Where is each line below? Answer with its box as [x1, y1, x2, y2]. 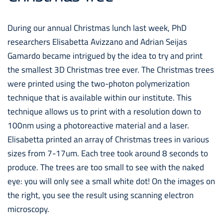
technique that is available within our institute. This [7, 91, 192, 104]
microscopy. [7, 203, 49, 215]
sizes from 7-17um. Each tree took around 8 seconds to [7, 147, 208, 159]
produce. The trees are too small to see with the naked [7, 161, 204, 173]
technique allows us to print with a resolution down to [7, 105, 201, 117]
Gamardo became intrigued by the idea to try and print [7, 49, 203, 62]
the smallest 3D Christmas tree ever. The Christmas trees [7, 63, 214, 76]
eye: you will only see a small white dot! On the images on [7, 175, 215, 187]
